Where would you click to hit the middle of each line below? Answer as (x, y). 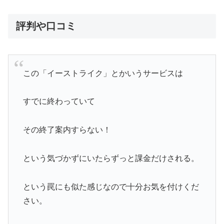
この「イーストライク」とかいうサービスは (103, 73)
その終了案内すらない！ (67, 130)
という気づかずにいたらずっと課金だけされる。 (111, 158)
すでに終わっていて (59, 101)
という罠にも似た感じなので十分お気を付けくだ (111, 186)
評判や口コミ (46, 26)
